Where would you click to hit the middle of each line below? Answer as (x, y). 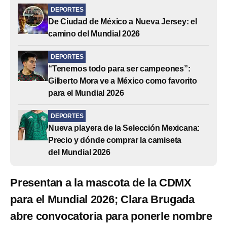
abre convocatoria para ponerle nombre (111, 216)
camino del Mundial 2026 (94, 33)
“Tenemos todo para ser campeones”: (119, 68)
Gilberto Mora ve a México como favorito (123, 81)
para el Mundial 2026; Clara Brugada (102, 199)
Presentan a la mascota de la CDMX (101, 182)
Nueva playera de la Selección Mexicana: (124, 128)
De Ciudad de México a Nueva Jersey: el (123, 21)
